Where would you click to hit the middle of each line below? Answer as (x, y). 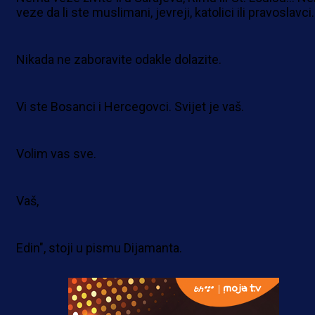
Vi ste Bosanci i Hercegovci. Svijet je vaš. (130, 107)
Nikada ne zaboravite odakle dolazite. (119, 60)
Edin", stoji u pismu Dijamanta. (99, 248)
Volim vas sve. (56, 154)
